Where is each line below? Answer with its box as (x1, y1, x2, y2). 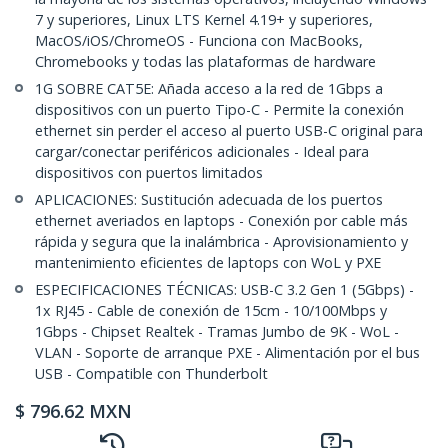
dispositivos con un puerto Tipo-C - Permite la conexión (35, 100, 404, 120)
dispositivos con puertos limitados (35, 163, 263, 183)
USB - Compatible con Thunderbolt (35, 364, 268, 384)
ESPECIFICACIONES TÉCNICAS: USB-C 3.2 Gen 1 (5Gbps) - (35, 280, 414, 300)
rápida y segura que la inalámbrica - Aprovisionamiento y (35, 232, 408, 252)
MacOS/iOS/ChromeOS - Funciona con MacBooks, (35, 31, 363, 51)
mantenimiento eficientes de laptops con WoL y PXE (35, 253, 381, 273)
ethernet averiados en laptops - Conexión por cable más (35, 211, 408, 231)
